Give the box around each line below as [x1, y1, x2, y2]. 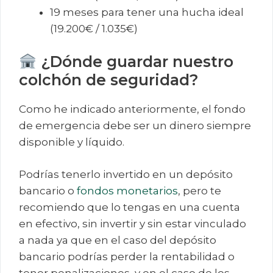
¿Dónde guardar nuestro [36, 52, 233, 71]
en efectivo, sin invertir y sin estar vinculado [19, 217, 246, 230]
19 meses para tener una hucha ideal [50, 5, 244, 18]
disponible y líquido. [19, 136, 124, 149]
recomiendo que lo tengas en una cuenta [19, 200, 240, 213]
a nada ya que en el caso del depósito [19, 233, 216, 246]
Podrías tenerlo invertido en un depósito [19, 168, 233, 180]
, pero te [178, 184, 221, 197]
